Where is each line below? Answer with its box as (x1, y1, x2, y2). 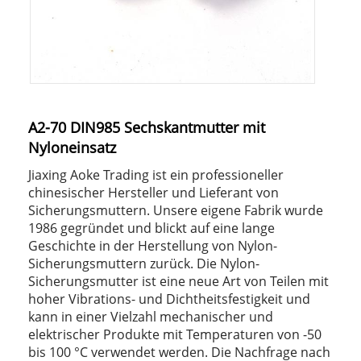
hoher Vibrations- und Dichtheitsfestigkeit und (28, 290, 310, 309)
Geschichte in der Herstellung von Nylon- (28, 237, 277, 255)
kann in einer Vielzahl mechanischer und (28, 308, 273, 326)
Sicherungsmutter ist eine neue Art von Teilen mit (28, 272, 329, 291)
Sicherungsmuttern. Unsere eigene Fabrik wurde (28, 201, 323, 220)
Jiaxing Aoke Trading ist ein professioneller (28, 166, 284, 185)
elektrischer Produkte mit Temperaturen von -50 (28, 326, 322, 344)
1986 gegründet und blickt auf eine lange (28, 219, 275, 238)
